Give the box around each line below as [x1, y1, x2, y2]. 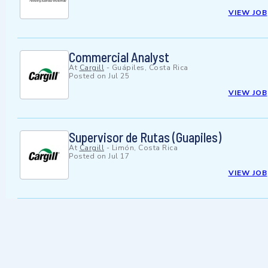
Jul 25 [108, 71, 129, 81]
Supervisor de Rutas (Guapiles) [69, 129, 221, 145]
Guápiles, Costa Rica [111, 63, 188, 73]
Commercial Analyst [69, 49, 169, 65]
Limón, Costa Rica [111, 143, 178, 153]
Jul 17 [108, 151, 129, 162]
